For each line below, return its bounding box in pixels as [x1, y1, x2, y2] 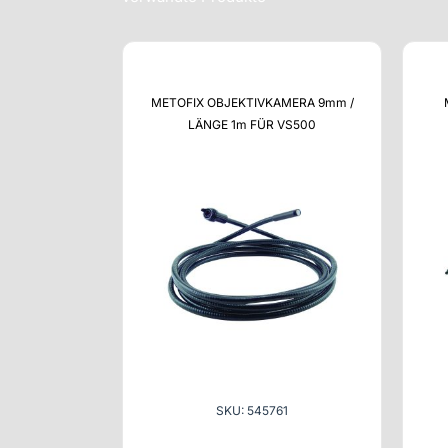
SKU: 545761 [216, 402, 288, 418]
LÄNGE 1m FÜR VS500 [188, 116, 316, 132]
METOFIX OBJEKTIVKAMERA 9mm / [150, 94, 354, 110]
